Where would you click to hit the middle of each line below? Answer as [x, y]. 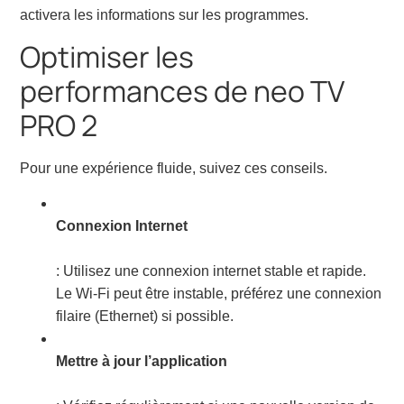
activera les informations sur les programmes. [165, 15]
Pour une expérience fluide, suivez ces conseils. [174, 168]
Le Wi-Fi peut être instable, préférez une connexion [219, 293]
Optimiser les [107, 56]
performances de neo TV [183, 91]
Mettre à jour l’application [142, 361]
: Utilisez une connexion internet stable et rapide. [211, 271]
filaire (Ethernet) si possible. [145, 316]
